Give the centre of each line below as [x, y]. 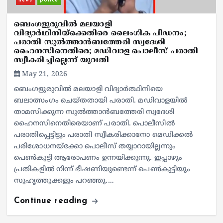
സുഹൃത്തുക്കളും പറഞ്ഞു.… [64, 181]
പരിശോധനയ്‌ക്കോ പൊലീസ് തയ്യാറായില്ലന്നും [95, 147]
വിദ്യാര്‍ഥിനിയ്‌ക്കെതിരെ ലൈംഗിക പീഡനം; [100, 34]
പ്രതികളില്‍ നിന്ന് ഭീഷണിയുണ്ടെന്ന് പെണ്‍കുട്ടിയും [102, 170]
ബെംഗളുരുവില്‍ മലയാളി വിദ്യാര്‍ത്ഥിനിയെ [88, 90]
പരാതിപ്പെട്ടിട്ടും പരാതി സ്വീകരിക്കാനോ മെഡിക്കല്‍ [104, 135]
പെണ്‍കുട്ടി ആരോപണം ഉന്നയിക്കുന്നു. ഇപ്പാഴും [98, 158]
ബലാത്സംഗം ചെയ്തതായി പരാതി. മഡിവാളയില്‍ [101, 101]
